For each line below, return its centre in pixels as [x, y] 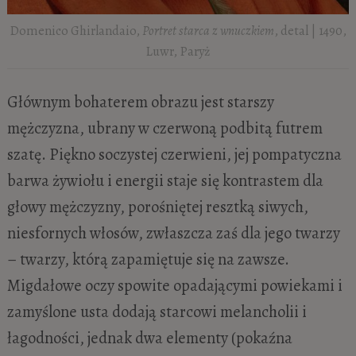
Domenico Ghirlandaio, [76, 31]
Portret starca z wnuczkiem [208, 31]
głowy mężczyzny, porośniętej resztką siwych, [157, 206]
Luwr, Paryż [178, 52]
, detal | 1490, [310, 31]
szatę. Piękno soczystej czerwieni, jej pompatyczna [174, 154]
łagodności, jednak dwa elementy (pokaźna [149, 337]
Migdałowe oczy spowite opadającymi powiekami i [174, 285]
